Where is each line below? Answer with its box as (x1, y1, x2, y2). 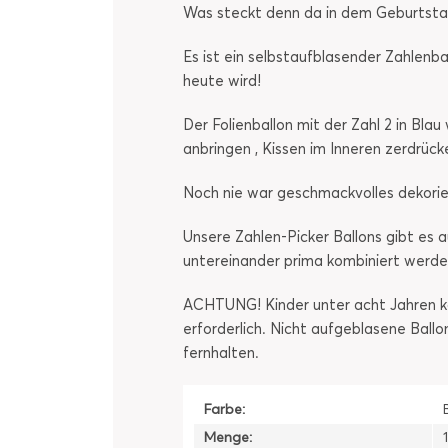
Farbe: (204, 401, 245, 418)
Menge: (204, 429, 252, 446)
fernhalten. (183, 344, 259, 362)
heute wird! (183, 72, 261, 90)
